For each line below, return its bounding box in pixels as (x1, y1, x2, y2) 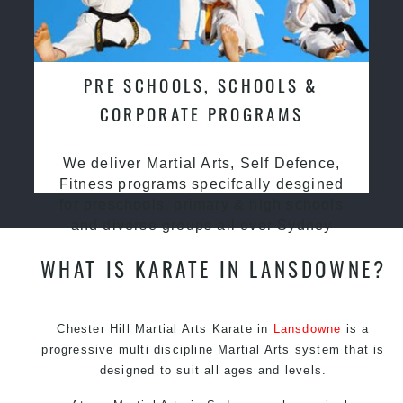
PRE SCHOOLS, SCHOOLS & (84, 71, 319, 98)
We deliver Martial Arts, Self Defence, (62, 155, 341, 171)
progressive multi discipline (41, 342, 219, 356)
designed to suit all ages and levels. (99, 363, 327, 377)
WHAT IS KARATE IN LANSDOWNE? (40, 252, 387, 284)
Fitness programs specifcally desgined (58, 175, 345, 192)
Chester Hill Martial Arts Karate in (57, 321, 273, 336)
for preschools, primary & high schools (59, 196, 344, 212)
